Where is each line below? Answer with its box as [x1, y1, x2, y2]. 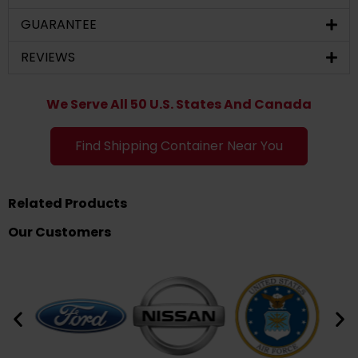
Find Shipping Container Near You [75, 136, 283, 155]
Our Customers [8, 222, 111, 241]
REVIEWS [21, 47, 75, 66]
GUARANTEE [21, 14, 97, 34]
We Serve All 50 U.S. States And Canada [46, 94, 312, 113]
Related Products [8, 193, 127, 213]
